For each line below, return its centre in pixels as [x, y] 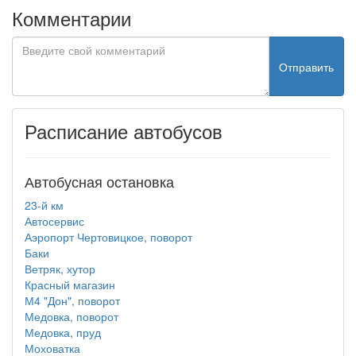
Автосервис [54, 221]
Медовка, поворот [72, 316]
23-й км [44, 205]
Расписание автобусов [124, 131]
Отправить [306, 66]
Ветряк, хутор [60, 269]
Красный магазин [70, 284]
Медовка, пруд [63, 332]
